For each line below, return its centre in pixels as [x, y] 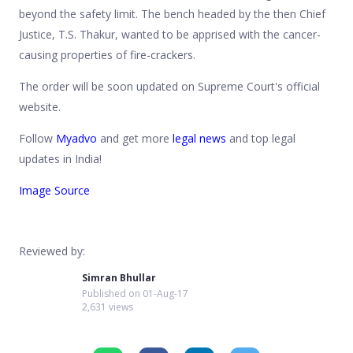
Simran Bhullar [119, 277]
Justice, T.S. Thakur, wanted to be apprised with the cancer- [170, 34]
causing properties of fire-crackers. [107, 54]
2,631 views [108, 307]
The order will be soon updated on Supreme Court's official [169, 86]
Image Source [54, 190]
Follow [37, 138]
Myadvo [76, 138]
